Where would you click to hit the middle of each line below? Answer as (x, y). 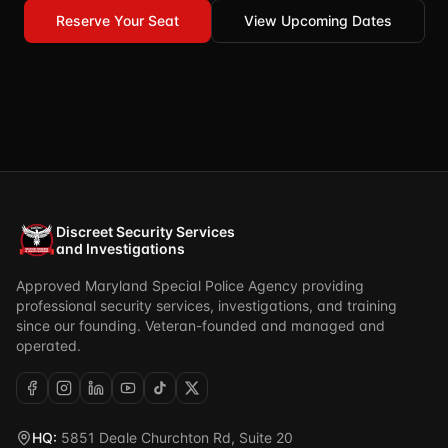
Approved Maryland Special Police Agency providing (190, 285)
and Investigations (120, 248)
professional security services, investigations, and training (206, 305)
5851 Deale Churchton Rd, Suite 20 (175, 437)
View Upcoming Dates (317, 20)
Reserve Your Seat (117, 20)
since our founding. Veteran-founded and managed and (200, 325)
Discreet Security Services (145, 231)
